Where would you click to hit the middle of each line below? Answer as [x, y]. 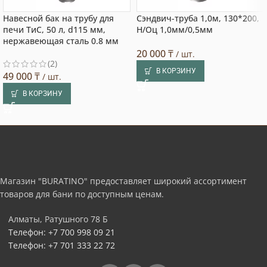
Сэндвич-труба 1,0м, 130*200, [198, 18]
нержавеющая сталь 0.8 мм [61, 41]
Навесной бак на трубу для [58, 18]
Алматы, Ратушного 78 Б [58, 219]
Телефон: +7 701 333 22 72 [62, 245]
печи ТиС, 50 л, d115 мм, [54, 30]
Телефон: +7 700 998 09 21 [62, 232]
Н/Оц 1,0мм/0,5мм [175, 30]
